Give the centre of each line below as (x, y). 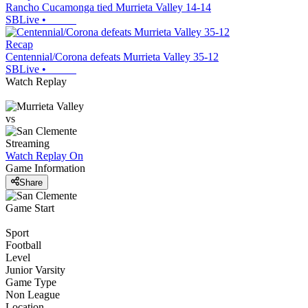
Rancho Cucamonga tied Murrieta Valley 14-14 (108, 8)
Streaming (27, 144)
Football (23, 245)
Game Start (30, 208)
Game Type (31, 282)
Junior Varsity (35, 269)
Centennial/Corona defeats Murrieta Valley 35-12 (112, 57)
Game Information (45, 168)
